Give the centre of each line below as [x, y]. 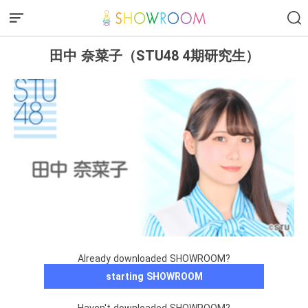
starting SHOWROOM [154, 277]
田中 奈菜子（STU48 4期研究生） [154, 55]
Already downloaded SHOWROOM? [154, 259]
